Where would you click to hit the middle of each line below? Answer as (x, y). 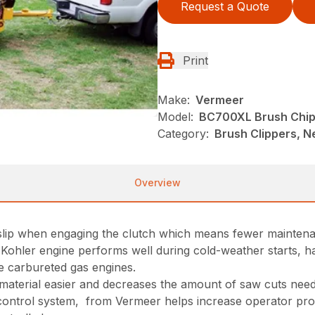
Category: (183, 134)
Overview (157, 182)
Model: (175, 117)
